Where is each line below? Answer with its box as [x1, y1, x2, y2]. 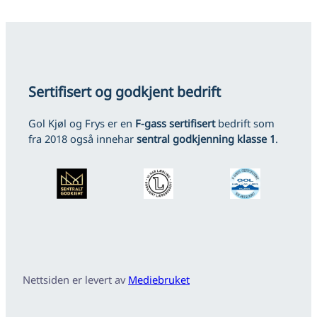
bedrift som [215, 116, 275, 131]
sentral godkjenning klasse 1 [137, 132, 275, 146]
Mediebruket [128, 272, 190, 287]
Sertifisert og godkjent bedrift [28, 81, 221, 101]
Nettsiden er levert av [23, 272, 128, 287]
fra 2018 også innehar [28, 132, 137, 146]
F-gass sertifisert [135, 116, 215, 131]
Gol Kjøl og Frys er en [28, 116, 135, 131]
